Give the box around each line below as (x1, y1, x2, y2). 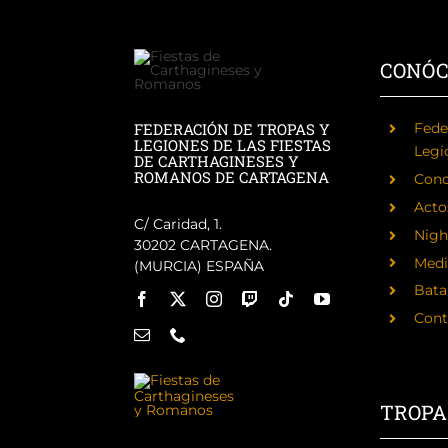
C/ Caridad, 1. (134, 215, 223, 233)
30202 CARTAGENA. (134, 236, 273, 254)
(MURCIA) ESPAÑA (134, 257, 265, 275)
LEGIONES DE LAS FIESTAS (134, 135, 332, 155)
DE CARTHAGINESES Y (134, 151, 300, 171)
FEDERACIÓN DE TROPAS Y (134, 119, 331, 139)
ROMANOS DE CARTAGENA (134, 167, 330, 187)
